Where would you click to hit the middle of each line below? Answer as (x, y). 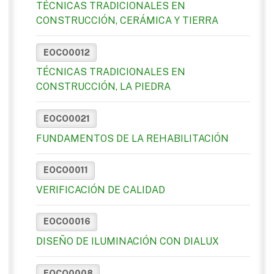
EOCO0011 (65, 170)
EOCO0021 (66, 118)
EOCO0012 (66, 52)
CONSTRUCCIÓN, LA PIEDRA (103, 87)
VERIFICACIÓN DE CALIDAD (101, 190)
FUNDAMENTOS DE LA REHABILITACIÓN (132, 138)
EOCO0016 (67, 222)
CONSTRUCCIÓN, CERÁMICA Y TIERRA (127, 21)
